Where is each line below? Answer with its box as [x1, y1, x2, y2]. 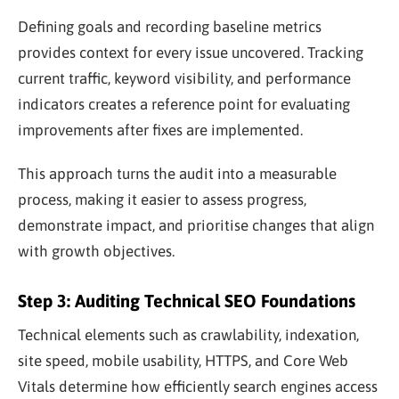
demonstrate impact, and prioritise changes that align [18, 216, 374, 234]
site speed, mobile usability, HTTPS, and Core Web [18, 351, 348, 370]
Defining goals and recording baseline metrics [18, 17, 322, 36]
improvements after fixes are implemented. [18, 120, 303, 139]
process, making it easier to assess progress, [18, 190, 306, 208]
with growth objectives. [18, 241, 175, 260]
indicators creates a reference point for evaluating [18, 94, 350, 113]
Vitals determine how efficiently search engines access [18, 377, 378, 395]
